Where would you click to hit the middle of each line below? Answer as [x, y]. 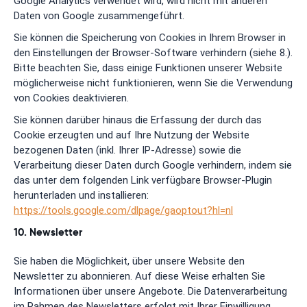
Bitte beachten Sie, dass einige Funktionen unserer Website [148, 68]
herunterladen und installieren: [81, 196]
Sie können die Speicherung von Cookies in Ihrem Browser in [150, 38]
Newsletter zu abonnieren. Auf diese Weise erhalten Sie [139, 277]
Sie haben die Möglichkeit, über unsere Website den [129, 261]
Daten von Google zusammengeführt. [99, 16]
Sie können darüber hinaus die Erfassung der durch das [138, 120]
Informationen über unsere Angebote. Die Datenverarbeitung [150, 292]
